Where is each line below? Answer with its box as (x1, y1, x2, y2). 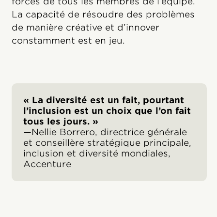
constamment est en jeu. (12, 35, 125, 46)
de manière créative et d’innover (12, 22, 159, 33)
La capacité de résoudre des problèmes (12, 9, 195, 20)
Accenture (23, 159, 71, 170)
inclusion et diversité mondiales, (23, 148, 170, 159)
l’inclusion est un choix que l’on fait (23, 106, 191, 116)
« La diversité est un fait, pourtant (23, 95, 184, 106)
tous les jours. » (23, 116, 98, 127)
